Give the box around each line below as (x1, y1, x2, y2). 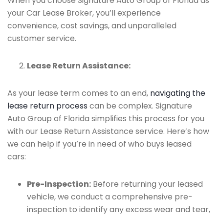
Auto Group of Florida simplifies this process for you (7, 113, 204, 124)
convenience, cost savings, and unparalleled (7, 20, 176, 31)
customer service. (7, 33, 76, 44)
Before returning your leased (91, 178, 203, 190)
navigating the (150, 88, 205, 99)
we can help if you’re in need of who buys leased (7, 138, 192, 150)
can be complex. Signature (88, 100, 192, 111)
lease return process (7, 100, 88, 111)
